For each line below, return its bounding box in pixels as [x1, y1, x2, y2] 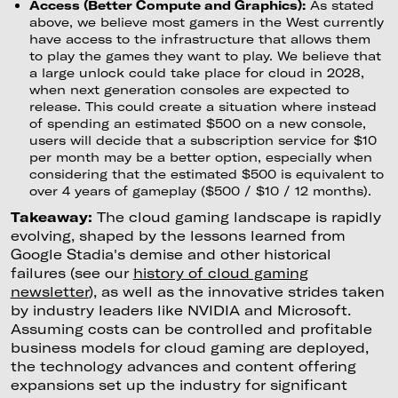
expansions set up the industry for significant [10, 376, 347, 393]
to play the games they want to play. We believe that [28, 48, 381, 64]
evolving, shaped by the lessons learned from [10, 227, 346, 243]
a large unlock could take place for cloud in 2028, [28, 65, 364, 81]
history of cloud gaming [132, 264, 308, 281]
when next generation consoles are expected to [28, 82, 349, 98]
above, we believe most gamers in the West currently [28, 14, 384, 30]
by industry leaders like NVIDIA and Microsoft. [10, 301, 351, 318]
